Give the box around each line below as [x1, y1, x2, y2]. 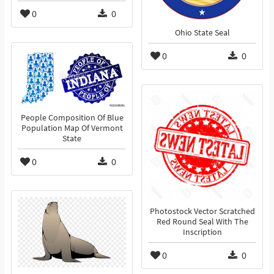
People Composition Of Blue [20, 113, 124, 124]
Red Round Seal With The [156, 217, 248, 228]
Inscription [182, 227, 222, 238]
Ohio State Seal [174, 28, 230, 39]
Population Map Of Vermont [21, 123, 123, 134]
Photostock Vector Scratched [149, 206, 255, 217]
